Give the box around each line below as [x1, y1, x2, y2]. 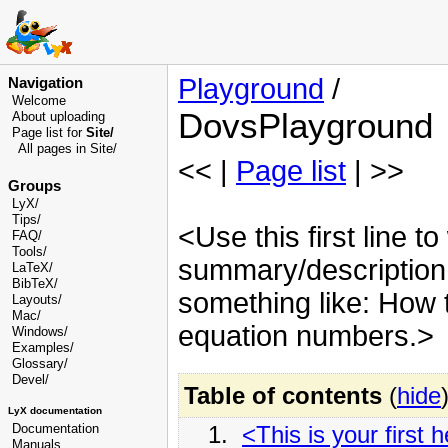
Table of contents [184, 381, 382, 409]
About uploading [12, 110, 105, 124]
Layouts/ [12, 292, 62, 307]
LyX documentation [8, 405, 102, 417]
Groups [8, 177, 61, 194]
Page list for [12, 126, 86, 140]
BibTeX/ [12, 276, 58, 291]
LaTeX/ [12, 260, 53, 275]
